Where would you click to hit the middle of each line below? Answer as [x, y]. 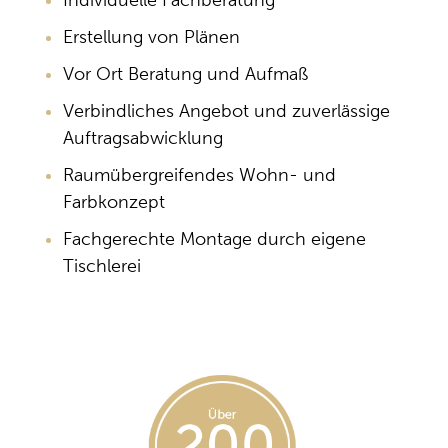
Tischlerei [102, 265]
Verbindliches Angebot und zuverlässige [226, 110]
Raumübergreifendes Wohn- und [199, 174]
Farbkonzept [114, 201]
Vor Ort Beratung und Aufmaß [185, 73]
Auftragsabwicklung [143, 137]
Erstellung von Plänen [151, 36]
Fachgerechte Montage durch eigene [214, 238]
